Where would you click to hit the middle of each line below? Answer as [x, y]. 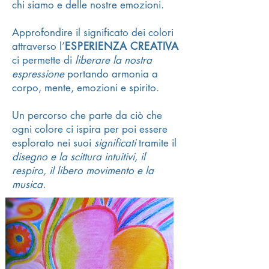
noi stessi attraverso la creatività [87, 258]
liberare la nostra [113, 60]
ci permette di [44, 60]
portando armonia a [111, 74]
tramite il [158, 143]
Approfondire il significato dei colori [93, 32]
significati [116, 143]
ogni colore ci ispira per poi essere [90, 129]
